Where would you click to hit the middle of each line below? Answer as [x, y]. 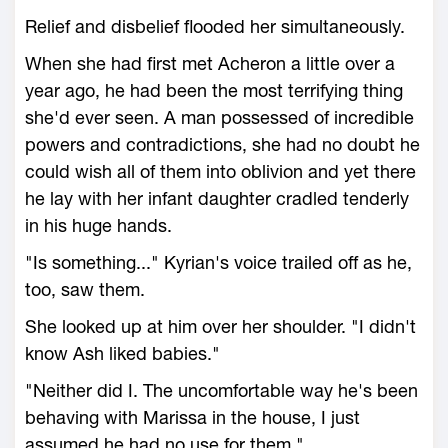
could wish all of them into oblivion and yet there [220, 171]
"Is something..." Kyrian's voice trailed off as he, [218, 262]
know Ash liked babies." [122, 353]
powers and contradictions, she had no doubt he [222, 144]
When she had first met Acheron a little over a [210, 63]
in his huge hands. [98, 225]
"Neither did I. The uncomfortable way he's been [221, 390]
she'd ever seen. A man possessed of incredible [219, 117]
